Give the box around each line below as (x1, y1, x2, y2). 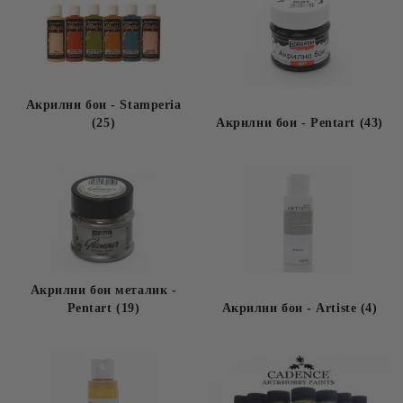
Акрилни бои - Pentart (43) (216, 116, 383, 130)
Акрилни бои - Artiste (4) (221, 301, 378, 315)
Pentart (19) (67, 301, 140, 315)
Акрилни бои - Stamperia (25, 98, 182, 112)
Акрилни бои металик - (30, 283, 177, 297)
